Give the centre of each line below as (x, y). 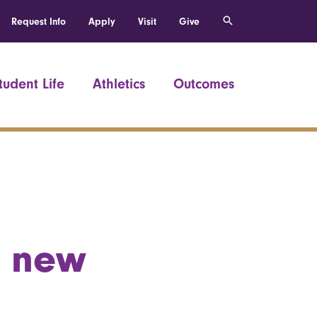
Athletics (119, 84)
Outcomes (204, 84)
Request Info (39, 22)
